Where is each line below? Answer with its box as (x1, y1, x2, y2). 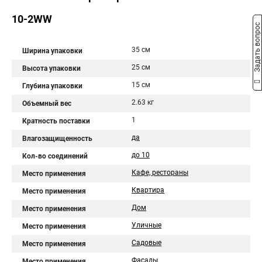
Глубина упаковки (22, 82, 82, 90)
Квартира (132, 186, 164, 194)
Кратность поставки (22, 117, 90, 125)
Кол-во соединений (22, 152, 88, 160)
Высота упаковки (22, 64, 81, 73)
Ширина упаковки (22, 47, 82, 55)
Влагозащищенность (22, 135, 92, 143)
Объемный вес (22, 99, 71, 108)
